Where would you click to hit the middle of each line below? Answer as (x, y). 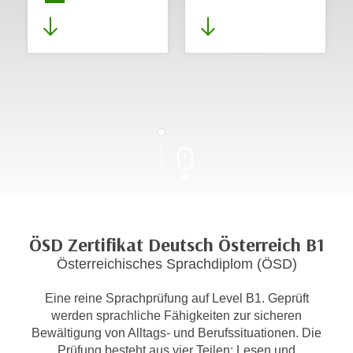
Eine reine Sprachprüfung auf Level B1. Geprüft (176, 298)
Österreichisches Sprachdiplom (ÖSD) (176, 264)
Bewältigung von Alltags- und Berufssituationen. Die (176, 333)
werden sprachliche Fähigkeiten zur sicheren (176, 316)
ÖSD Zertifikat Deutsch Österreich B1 (176, 245)
